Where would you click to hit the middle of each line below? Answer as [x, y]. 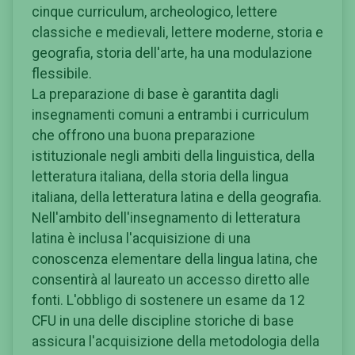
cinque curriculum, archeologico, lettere [155, 11]
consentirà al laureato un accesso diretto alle [171, 279]
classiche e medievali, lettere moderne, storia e [177, 32]
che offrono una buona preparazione [143, 135]
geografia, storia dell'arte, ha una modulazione [172, 53]
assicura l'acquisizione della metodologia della [176, 341]
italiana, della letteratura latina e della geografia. [177, 197]
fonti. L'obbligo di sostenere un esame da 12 [168, 300]
